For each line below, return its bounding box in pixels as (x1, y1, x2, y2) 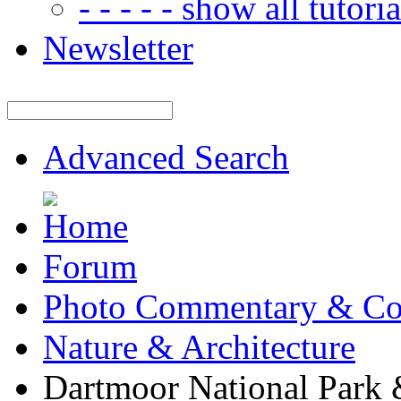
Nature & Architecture (43, 328, 355, 366)
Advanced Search (43, 138, 289, 176)
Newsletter (43, 29, 193, 67)
